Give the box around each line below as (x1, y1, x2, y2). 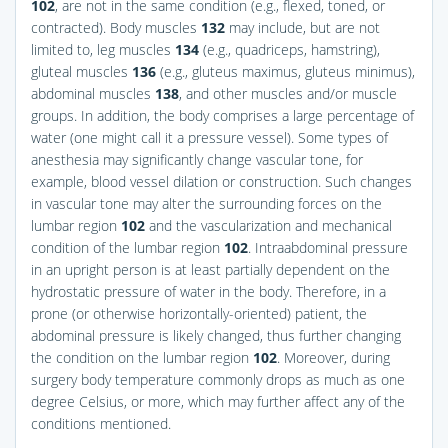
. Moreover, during (277, 347, 390, 367)
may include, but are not (225, 17, 380, 37)
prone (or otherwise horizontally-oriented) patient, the (31, 303, 367, 323)
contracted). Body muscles (31, 17, 201, 37)
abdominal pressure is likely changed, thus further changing (31, 325, 401, 345)
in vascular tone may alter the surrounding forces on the (31, 193, 382, 213)
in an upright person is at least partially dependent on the (31, 259, 390, 279)
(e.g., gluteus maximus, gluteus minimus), (156, 61, 415, 81)
